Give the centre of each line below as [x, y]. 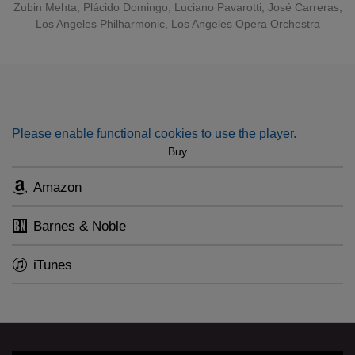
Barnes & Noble [80, 226]
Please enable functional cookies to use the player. [154, 134]
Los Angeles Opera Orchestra [245, 24]
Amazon [57, 187]
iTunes [53, 265]
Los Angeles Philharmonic [100, 24]
